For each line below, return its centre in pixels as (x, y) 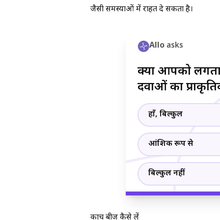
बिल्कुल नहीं (167, 174)
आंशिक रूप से (171, 144)
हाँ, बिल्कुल (165, 115)
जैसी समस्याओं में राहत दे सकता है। (142, 10)
